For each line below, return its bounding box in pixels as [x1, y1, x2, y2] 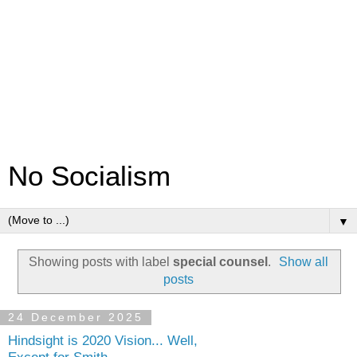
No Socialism [8, 161, 171, 191]
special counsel [172, 254, 268, 269]
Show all [279, 254, 329, 269]
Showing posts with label [28, 254, 173, 269]
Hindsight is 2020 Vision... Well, [8, 332, 198, 349]
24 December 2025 [8, 311, 143, 324]
